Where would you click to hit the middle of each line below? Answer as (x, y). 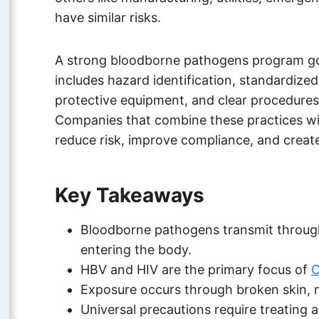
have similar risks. (108, 17)
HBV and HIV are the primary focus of (195, 270)
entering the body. (136, 250)
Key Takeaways (129, 195)
